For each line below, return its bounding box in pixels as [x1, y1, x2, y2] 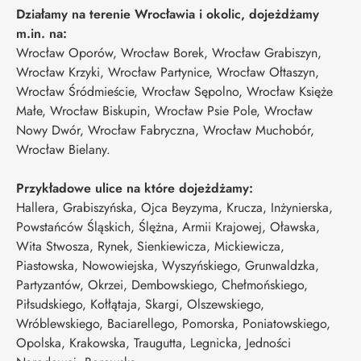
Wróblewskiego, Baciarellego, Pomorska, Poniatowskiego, [16, 313, 330, 333]
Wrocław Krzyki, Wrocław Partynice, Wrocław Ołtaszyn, [16, 62, 319, 81]
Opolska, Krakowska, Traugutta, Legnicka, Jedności [16, 333, 291, 352]
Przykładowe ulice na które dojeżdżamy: [16, 178, 253, 197]
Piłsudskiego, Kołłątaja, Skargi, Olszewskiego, [16, 294, 264, 313]
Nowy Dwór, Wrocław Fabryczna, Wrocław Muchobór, [16, 120, 314, 139]
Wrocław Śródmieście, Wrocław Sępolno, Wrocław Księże [16, 81, 333, 101]
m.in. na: [16, 23, 67, 43]
